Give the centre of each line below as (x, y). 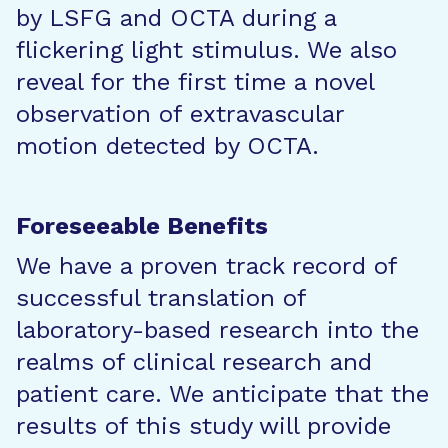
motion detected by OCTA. (167, 146)
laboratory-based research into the (217, 330)
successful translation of (161, 298)
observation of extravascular (180, 114)
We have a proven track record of (206, 266)
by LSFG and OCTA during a (176, 18)
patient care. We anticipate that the (222, 394)
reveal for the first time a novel (195, 82)
